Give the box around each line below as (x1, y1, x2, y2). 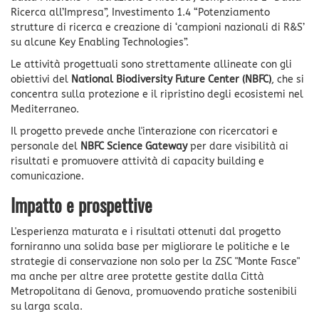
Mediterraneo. (11, 103, 82, 115)
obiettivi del (11, 73, 71, 85)
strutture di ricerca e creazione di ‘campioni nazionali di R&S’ (11, 21, 305, 33)
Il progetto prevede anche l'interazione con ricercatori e (11, 125, 278, 137)
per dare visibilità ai (187, 140, 288, 152)
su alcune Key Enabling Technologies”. (11, 36, 189, 48)
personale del (11, 140, 80, 152)
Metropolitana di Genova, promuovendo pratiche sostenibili (11, 285, 297, 298)
